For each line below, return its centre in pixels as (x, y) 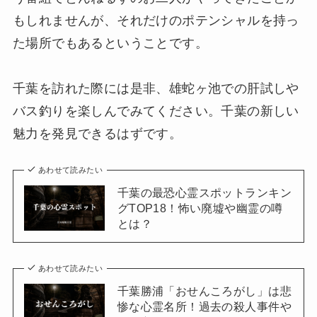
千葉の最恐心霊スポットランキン (204, 193)
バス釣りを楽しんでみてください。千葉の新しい (156, 111)
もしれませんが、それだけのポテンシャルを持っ (156, 20)
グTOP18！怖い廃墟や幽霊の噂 (200, 208)
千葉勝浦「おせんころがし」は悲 (204, 291)
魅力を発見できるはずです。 (97, 133)
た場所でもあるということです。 (110, 43)
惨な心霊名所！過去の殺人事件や (204, 307)
